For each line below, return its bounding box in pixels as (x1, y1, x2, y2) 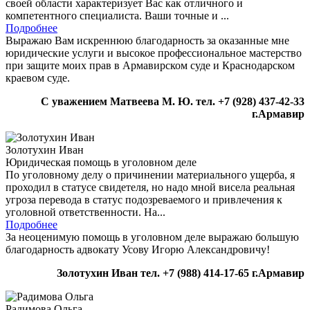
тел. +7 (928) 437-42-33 (196, 95, 304, 108)
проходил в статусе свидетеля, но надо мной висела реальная (6, 181, 295, 194)
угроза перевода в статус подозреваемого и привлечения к (6, 194, 282, 206)
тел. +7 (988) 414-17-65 (140, 267, 249, 280)
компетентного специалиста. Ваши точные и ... (6, 10, 229, 22)
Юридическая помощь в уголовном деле (6, 156, 197, 169)
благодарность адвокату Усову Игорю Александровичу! (6, 244, 270, 256)
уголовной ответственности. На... (6, 206, 165, 219)
